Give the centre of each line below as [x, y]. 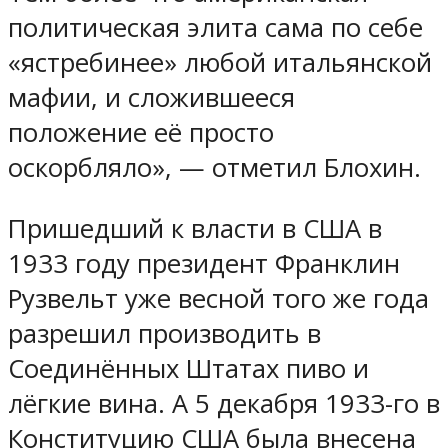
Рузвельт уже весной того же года [218, 298]
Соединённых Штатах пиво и [188, 368]
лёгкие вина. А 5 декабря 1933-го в [224, 403]
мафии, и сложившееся [151, 98]
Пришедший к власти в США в [195, 228]
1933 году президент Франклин [204, 263]
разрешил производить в [164, 333]
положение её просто [141, 133]
